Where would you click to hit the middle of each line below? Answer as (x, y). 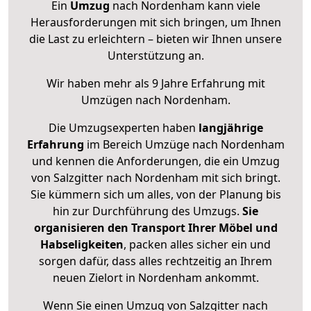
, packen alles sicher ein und (197, 245)
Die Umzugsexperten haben (123, 128)
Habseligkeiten (82, 245)
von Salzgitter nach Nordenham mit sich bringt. (155, 178)
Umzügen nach (122, 100)
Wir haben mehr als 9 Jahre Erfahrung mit (155, 84)
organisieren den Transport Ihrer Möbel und (155, 228)
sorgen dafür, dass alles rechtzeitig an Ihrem (155, 261)
